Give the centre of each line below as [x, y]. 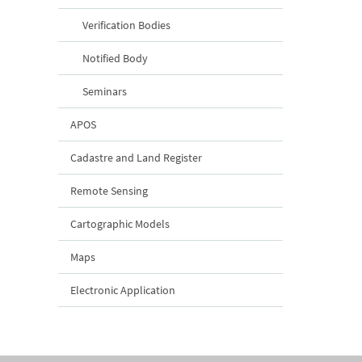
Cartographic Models [120, 223]
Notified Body [115, 58]
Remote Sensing [109, 190]
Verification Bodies [126, 25]
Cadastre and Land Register [136, 157]
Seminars [105, 91]
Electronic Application [123, 290]
